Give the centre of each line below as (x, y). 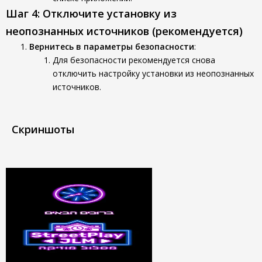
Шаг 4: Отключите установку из (91, 13)
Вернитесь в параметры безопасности (112, 46)
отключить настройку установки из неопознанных (153, 73)
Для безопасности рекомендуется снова (134, 60)
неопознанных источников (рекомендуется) (124, 31)
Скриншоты (43, 129)
